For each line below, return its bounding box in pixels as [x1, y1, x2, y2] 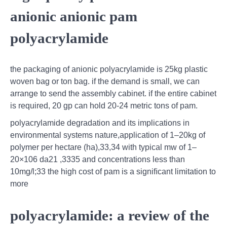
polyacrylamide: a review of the [10, 207, 209, 224]
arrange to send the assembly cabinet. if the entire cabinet [10, 89, 216, 98]
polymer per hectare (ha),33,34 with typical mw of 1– [10, 143, 197, 152]
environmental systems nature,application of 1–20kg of [10, 131, 205, 140]
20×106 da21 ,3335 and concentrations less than [10, 155, 185, 164]
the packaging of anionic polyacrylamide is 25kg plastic [10, 65, 208, 74]
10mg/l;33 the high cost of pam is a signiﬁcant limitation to [10, 167, 216, 176]
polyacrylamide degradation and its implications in [10, 119, 190, 128]
